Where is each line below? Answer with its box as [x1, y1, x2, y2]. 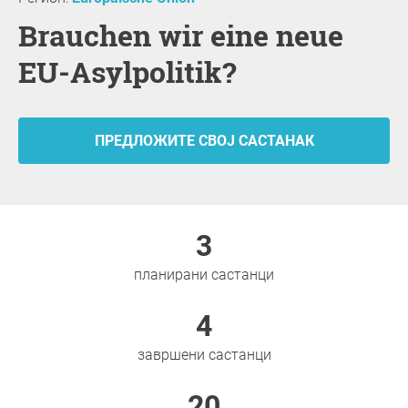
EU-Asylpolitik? [18, 52, 236, 91]
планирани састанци [134, 266, 274, 283]
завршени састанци [137, 346, 271, 363]
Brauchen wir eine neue [18, 15, 37, 55]
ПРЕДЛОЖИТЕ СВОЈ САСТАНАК [94, 132, 314, 149]
